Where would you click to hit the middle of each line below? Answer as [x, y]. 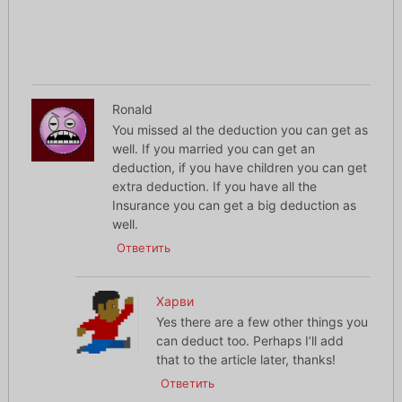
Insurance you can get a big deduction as [234, 205]
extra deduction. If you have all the [214, 187]
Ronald [132, 109]
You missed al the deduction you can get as [240, 130]
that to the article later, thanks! [246, 360]
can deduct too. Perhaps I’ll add [250, 341]
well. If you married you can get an [213, 149]
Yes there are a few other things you [262, 322]
